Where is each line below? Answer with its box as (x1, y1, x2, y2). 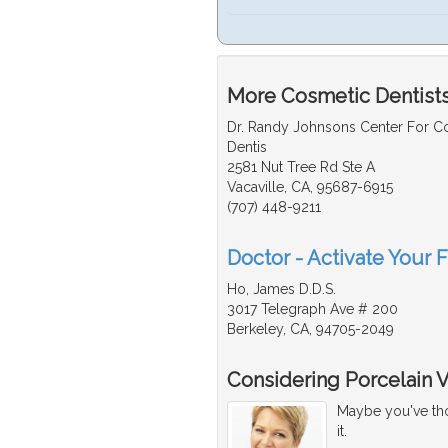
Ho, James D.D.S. (227, 281, 336, 298)
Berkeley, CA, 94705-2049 (227, 321, 394, 338)
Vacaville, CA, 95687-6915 (227, 179, 393, 196)
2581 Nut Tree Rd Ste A (227, 159, 375, 176)
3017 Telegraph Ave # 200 (227, 301, 398, 318)
